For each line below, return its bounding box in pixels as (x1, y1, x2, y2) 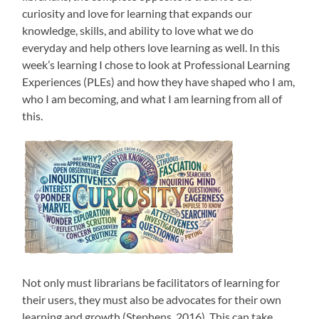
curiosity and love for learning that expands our (22, 6, 253, 21)
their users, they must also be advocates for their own (22, 293, 282, 307)
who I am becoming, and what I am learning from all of (22, 92, 283, 106)
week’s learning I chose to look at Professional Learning (22, 58, 291, 72)
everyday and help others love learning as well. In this (22, 41, 281, 55)
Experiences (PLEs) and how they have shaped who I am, (22, 75, 296, 89)
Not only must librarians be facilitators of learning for (22, 276, 281, 290)
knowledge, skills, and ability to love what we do (22, 23, 254, 38)
